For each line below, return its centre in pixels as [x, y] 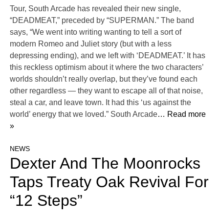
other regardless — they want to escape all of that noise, [106, 91]
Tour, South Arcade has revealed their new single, [95, 9]
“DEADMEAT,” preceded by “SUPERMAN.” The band [102, 21]
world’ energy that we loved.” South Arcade [84, 114]
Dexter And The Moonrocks [105, 164]
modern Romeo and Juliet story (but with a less [91, 44]
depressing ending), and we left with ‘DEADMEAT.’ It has [108, 56]
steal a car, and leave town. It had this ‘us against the [100, 103]
